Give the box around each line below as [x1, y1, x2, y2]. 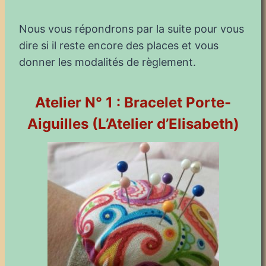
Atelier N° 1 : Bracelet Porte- [35, 93, 231, 111]
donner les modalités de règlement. [19, 55, 196, 68]
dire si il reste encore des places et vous [19, 39, 218, 52]
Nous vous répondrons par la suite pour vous [19, 22, 244, 35]
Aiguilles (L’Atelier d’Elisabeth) [27, 115, 239, 132]
